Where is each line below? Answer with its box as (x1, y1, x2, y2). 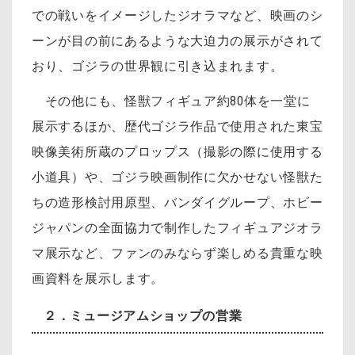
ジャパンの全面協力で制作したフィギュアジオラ (32, 219, 323, 235)
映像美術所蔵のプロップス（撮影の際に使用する (32, 143, 323, 159)
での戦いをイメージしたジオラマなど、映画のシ (32, 8, 323, 24)
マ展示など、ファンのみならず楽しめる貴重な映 (32, 245, 323, 261)
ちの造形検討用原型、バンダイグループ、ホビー (32, 194, 323, 210)
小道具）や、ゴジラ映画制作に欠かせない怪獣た (32, 169, 323, 185)
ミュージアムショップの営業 (70, 308, 242, 324)
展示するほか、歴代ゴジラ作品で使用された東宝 (32, 118, 323, 134)
